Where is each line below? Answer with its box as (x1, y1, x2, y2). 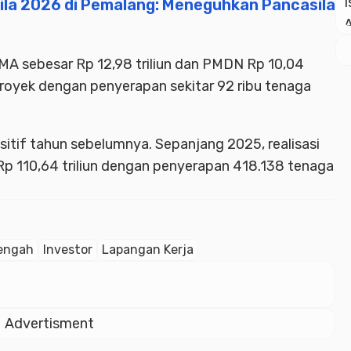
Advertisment (5, 315, 94, 333)
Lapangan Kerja (102, 242, 194, 258)
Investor (43, 242, 92, 258)
